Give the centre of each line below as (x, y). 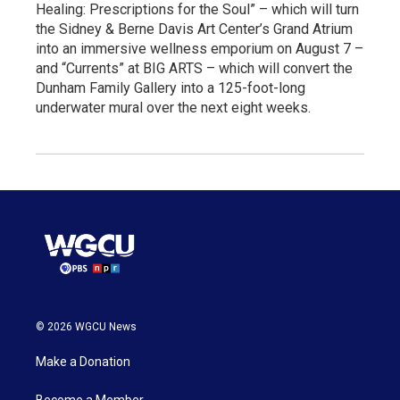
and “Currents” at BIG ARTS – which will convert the (194, 69)
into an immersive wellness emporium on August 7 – (200, 49)
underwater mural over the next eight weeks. (173, 108)
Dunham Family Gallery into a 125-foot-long (171, 88)
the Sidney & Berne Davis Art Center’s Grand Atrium (194, 29)
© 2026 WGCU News (86, 326)
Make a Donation (83, 361)
